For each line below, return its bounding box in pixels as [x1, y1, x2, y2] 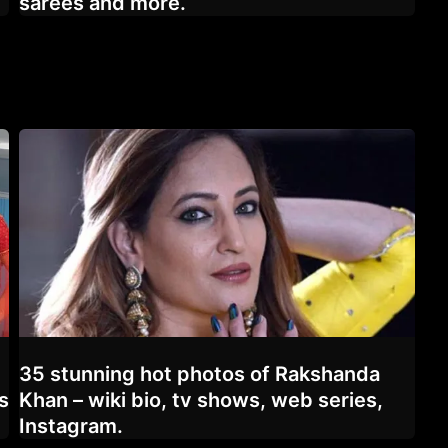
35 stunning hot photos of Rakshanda [19, 361, 380, 386]
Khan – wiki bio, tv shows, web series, [19, 387, 383, 412]
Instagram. [19, 413, 123, 438]
